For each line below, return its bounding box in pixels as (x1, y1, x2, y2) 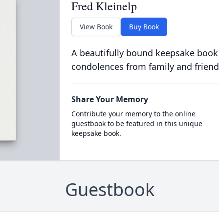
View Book (79, 22, 112, 31)
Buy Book (129, 22, 159, 31)
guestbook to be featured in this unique (71, 119, 202, 128)
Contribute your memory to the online (71, 109, 196, 118)
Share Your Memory (71, 94, 148, 105)
